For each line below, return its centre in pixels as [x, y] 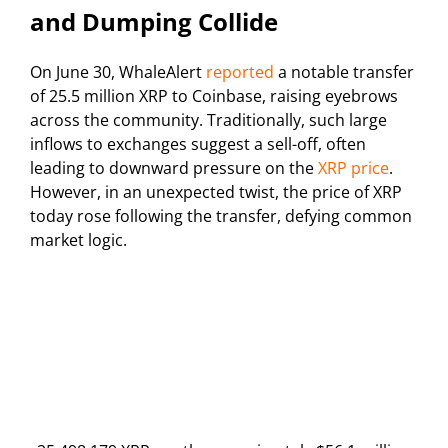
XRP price [353, 168]
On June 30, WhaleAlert [118, 72]
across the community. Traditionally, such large [208, 120]
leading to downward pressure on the [174, 168]
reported [240, 72]
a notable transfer [344, 72]
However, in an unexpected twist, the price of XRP [216, 192]
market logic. [78, 240]
